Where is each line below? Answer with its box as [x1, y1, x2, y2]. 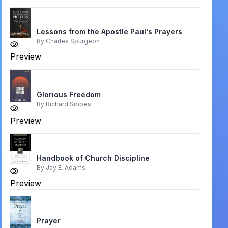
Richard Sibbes [45, 100, 91, 108]
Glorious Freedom [36, 90, 101, 99]
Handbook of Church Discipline [36, 153, 150, 162]
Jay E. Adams [45, 163, 85, 172]
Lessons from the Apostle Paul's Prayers [36, 26, 182, 36]
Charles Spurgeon [45, 37, 100, 45]
